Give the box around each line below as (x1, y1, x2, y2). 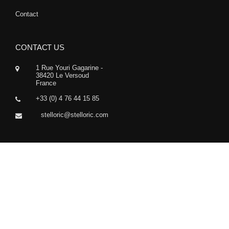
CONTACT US (15, 43, 64, 52)
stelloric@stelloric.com (41, 111, 108, 119)
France (36, 79, 56, 87)
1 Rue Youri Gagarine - (36, 64, 103, 72)
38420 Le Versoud (36, 72, 89, 80)
